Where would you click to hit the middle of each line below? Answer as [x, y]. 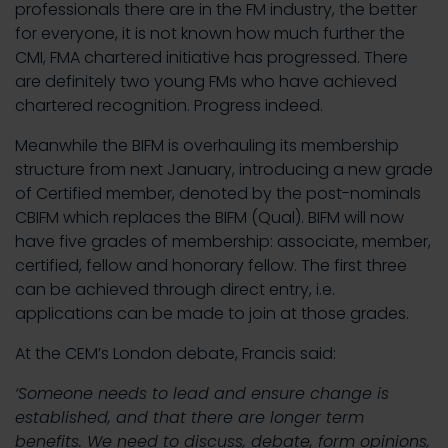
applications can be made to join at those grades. [212, 313]
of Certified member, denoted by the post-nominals [218, 193]
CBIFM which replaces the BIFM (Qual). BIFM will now [209, 217]
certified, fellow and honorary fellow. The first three [211, 265]
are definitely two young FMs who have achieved [206, 81]
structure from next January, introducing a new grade [224, 169]
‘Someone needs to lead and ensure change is [202, 393]
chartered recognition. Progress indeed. [169, 105]
